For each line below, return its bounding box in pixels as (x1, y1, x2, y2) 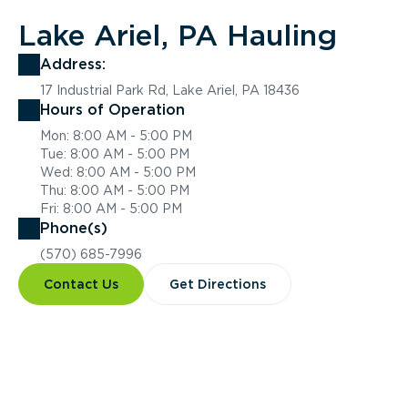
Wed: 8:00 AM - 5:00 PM (40, 165, 196, 179)
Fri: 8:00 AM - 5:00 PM (40, 201, 182, 216)
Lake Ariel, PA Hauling (18, 17, 337, 53)
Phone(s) (40, 219, 107, 237)
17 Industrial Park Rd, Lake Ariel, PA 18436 (40, 83, 300, 97)
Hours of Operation (40, 101, 185, 118)
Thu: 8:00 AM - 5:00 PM (40, 183, 189, 198)
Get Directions (169, 277, 266, 291)
